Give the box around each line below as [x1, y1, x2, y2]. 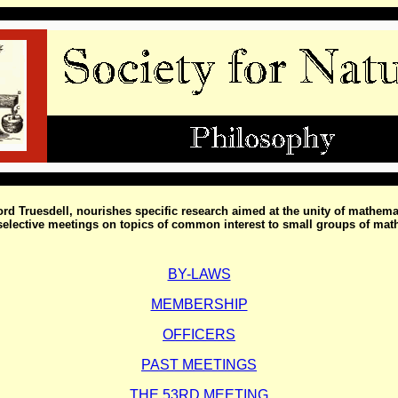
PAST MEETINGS [141, 356, 257, 372]
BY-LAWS [167, 266, 231, 282]
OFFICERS [163, 326, 235, 342]
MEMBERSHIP [150, 296, 248, 312]
